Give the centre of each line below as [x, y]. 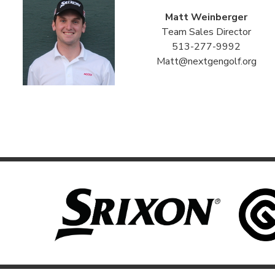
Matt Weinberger [206, 17]
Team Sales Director [206, 32]
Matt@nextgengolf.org [206, 62]
